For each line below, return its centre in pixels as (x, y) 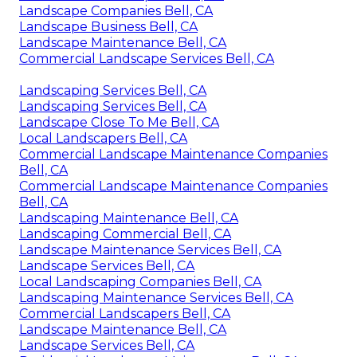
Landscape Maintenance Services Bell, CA (150, 249)
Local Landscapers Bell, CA (103, 138)
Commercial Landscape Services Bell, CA (147, 58)
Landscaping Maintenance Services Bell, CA (156, 297)
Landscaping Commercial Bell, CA (125, 233)
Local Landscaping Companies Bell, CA (140, 281)
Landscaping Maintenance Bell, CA (129, 218)
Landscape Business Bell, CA (108, 26)
